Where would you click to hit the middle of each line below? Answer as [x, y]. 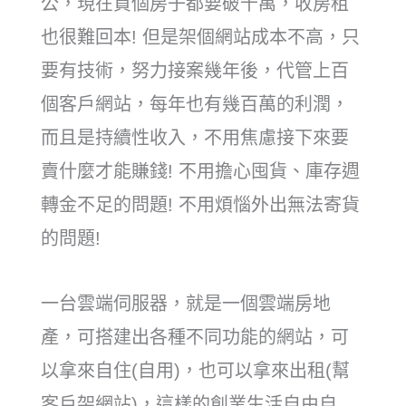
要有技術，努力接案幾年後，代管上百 [195, 71]
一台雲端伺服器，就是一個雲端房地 [186, 304]
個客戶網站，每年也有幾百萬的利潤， [195, 105]
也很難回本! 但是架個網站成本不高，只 [200, 38]
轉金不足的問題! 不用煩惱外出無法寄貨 [200, 205]
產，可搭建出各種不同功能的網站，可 [195, 338]
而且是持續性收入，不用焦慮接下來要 [195, 138]
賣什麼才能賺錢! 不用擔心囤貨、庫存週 [200, 172]
